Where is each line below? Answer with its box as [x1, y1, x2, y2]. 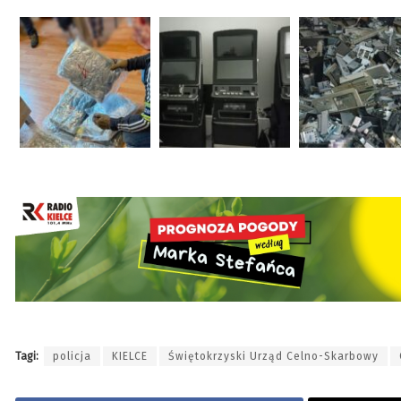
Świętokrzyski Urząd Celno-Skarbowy [168, 349, 379, 363]
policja [53, 349, 91, 363]
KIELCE [112, 349, 148, 363]
